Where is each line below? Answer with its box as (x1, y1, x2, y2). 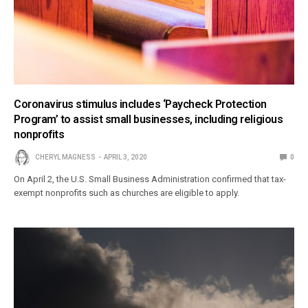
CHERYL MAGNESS (35, 153, 96, 161)
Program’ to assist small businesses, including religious (14, 112, 283, 126)
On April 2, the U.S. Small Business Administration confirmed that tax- (14, 173, 287, 184)
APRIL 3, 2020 (104, 153, 147, 161)
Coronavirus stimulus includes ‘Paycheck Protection (14, 97, 267, 111)
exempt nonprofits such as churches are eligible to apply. (14, 187, 240, 198)
